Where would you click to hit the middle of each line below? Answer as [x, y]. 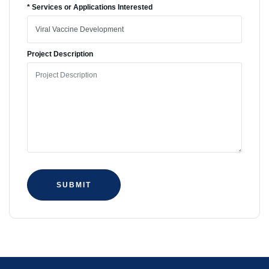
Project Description [60, 54]
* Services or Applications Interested [89, 8]
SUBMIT [74, 185]
